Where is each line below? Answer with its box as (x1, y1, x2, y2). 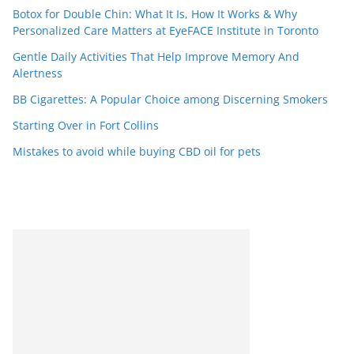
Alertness (13, 66, 62, 81)
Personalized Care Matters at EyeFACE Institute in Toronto (13, 23, 318, 38)
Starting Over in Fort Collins (13, 118, 159, 133)
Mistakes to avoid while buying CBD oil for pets (13, 144, 261, 159)
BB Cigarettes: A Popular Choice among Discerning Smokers (13, 92, 328, 107)
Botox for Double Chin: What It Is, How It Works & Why (13, 6, 297, 21)
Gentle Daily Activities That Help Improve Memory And (13, 49, 299, 64)
